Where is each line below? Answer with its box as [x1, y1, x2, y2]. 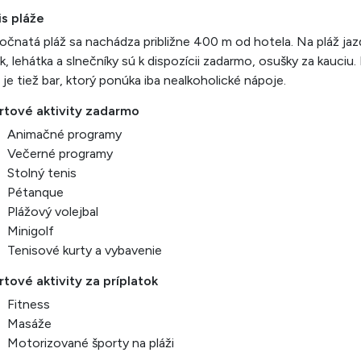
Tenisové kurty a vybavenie [7, 243, 162, 258]
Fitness [7, 297, 50, 312]
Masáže [7, 316, 52, 331]
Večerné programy [7, 146, 113, 161]
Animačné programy [7, 127, 122, 142]
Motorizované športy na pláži [7, 335, 174, 351]
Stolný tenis [7, 165, 77, 180]
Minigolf [7, 223, 54, 239]
